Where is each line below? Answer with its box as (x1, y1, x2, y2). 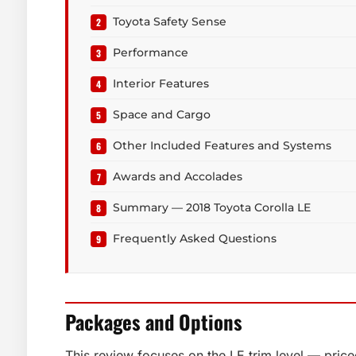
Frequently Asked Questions (113, 231, 277, 246)
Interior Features (113, 76, 209, 91)
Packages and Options (65, 307, 242, 336)
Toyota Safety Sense (113, 14, 226, 29)
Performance (113, 45, 188, 60)
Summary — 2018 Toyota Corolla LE (113, 200, 311, 215)
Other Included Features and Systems (113, 138, 331, 153)
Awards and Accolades (113, 169, 242, 184)
